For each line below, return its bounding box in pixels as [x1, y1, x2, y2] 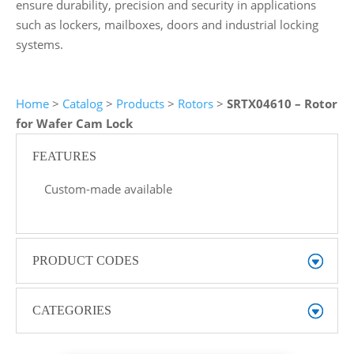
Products [115, 95, 164, 111]
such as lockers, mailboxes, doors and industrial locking [15, 16, 318, 32]
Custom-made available [43, 180, 172, 197]
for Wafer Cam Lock [15, 115, 133, 131]
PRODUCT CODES [32, 253, 139, 267]
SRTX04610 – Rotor [226, 95, 337, 111]
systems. [15, 36, 63, 52]
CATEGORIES [32, 303, 111, 317]
